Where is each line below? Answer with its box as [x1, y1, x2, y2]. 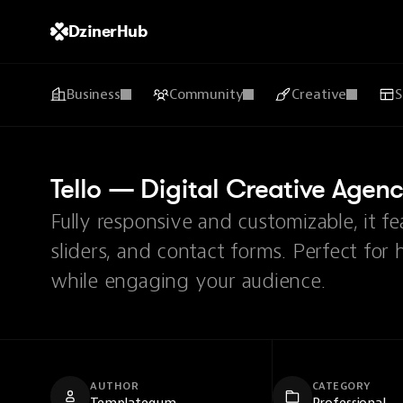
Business [67, 85, 121, 103]
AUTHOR [90, 380, 139, 393]
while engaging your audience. [50, 267, 326, 294]
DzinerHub [68, 21, 148, 41]
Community [168, 85, 244, 103]
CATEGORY [311, 380, 371, 393]
